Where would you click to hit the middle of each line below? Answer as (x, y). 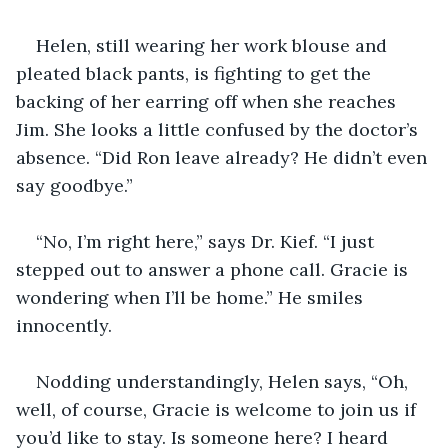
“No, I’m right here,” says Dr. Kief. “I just (207, 241)
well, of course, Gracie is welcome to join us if (218, 409)
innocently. (64, 325)
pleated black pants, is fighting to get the (196, 73)
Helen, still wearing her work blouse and (214, 45)
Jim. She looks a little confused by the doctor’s (219, 129)
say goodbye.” (74, 185)
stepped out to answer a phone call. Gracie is (214, 269)
